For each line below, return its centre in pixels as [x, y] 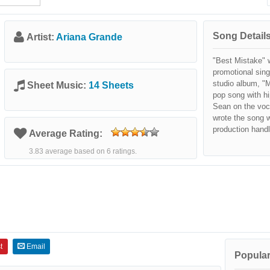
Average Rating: [67, 133]
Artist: [41, 37]
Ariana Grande [89, 37]
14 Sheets [111, 85]
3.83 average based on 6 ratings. [83, 151]
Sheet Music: [58, 85]
